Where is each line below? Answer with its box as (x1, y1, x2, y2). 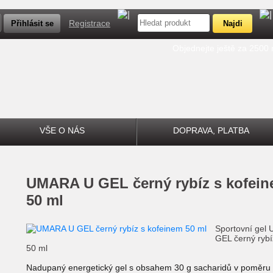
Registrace (69, 18, 110, 28)
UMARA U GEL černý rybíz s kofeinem (26, 175, 37, 191)
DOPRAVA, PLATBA (173, 126, 249, 135)
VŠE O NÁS (39, 126, 85, 135)
